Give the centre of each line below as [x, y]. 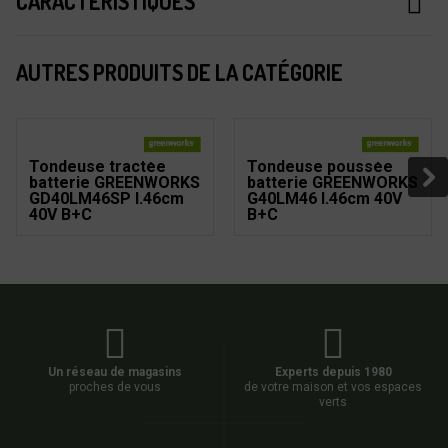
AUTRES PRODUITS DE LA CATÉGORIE [179, 72]
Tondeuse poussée [320, 166]
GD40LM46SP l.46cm [106, 198]
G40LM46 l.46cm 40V [324, 198]
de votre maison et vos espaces [333, 387]
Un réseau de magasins [115, 372]
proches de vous [115, 387]
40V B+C [60, 214]
